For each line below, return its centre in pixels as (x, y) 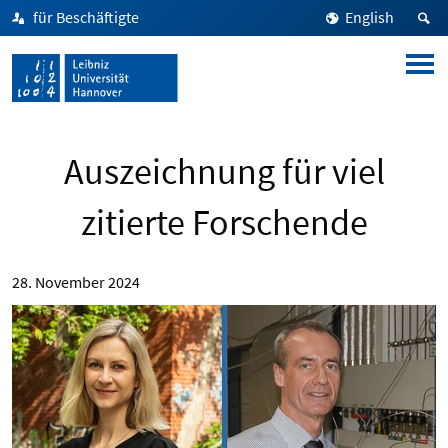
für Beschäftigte (86, 17)
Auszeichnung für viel (224, 171)
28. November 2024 (76, 282)
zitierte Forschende (224, 222)
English (369, 17)
